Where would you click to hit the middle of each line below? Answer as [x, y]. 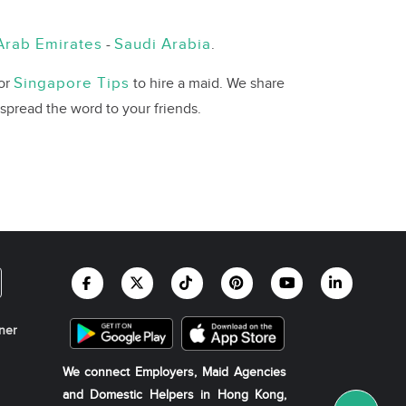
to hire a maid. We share [207, 84]
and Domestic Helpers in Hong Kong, [174, 395]
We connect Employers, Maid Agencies [174, 372]
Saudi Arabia [163, 44]
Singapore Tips [72, 83]
